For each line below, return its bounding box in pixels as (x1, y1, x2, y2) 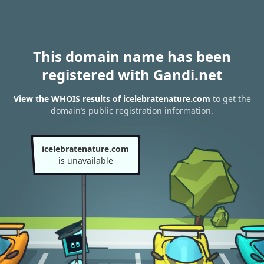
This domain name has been (33, 47, 231, 66)
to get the (210, 93, 251, 105)
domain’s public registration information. (51, 105, 213, 117)
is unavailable (58, 155, 113, 166)
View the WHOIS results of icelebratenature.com (13, 93, 210, 105)
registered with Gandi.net (42, 65, 222, 84)
